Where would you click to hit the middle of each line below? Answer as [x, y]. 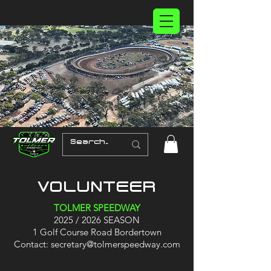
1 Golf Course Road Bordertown [97, 232]
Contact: [31, 244]
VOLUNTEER [97, 187]
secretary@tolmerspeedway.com [115, 244]
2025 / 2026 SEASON [97, 220]
